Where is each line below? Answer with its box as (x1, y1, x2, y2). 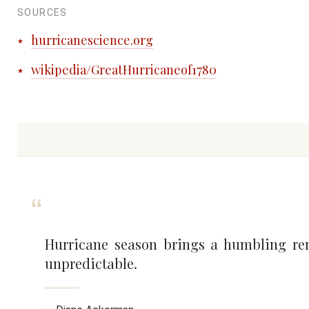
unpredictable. (45, 253, 137, 272)
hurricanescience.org (31, 32, 153, 48)
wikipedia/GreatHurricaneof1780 (31, 61, 217, 78)
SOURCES (17, 7, 68, 18)
